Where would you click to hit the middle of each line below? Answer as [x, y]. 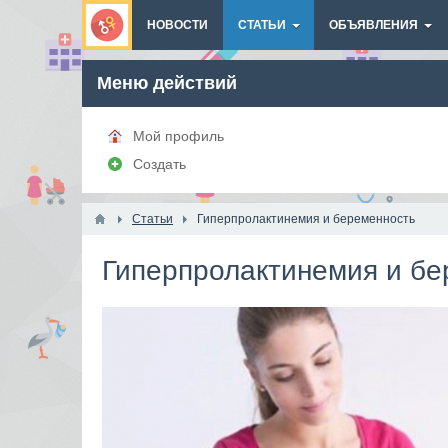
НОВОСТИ [177, 25]
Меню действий [167, 83]
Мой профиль [178, 136]
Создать [159, 164]
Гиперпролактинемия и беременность [306, 219]
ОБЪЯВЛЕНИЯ [373, 25]
